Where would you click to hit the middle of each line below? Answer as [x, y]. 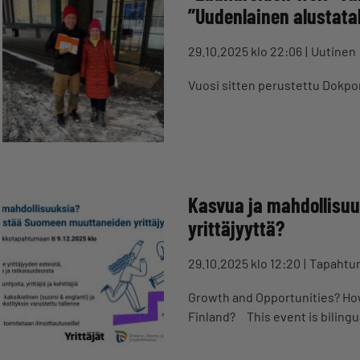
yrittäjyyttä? [238, 228]
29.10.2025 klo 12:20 [244, 263]
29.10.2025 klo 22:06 [245, 51]
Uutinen [333, 51]
